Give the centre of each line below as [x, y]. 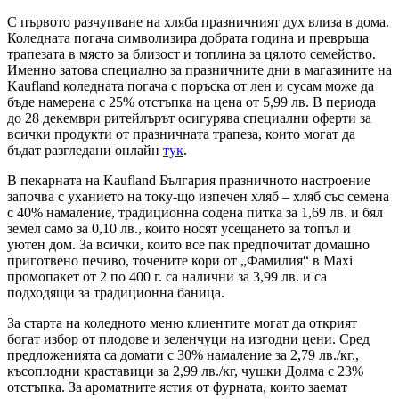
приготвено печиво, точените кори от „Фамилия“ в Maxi [180, 261]
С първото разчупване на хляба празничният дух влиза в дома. [198, 22]
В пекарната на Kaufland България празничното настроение [189, 181]
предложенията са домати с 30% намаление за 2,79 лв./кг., [183, 355]
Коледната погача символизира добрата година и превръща [188, 38]
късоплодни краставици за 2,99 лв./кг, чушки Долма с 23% [185, 371]
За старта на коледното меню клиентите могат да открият [182, 323]
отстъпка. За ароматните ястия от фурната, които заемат [177, 387]
